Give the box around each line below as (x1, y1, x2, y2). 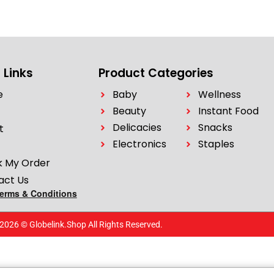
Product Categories (98, 65, 214, 82)
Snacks (198, 120, 232, 135)
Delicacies (112, 120, 161, 135)
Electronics (112, 137, 166, 152)
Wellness (198, 87, 241, 102)
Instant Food (198, 104, 259, 119)
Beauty (112, 104, 146, 119)
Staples (198, 137, 234, 152)
